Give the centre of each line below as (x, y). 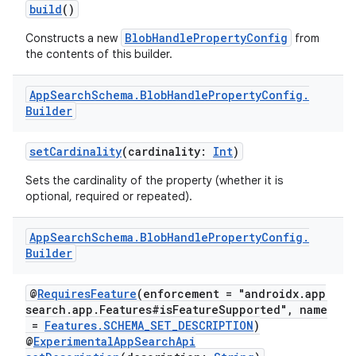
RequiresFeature (87, 294)
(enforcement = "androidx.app (231, 294)
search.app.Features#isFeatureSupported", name (176, 310)
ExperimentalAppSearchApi (114, 341)
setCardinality (75, 151)
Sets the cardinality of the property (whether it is (154, 180)
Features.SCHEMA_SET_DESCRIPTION (149, 325)
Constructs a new (73, 38)
